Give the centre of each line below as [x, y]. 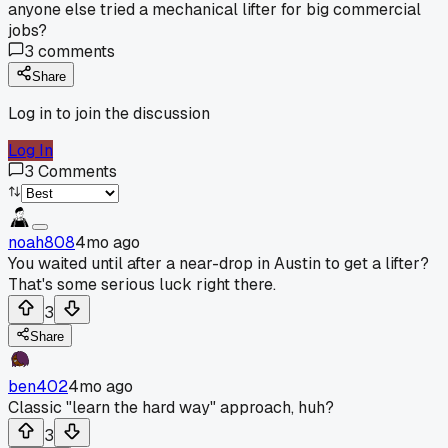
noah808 [41, 242]
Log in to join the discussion [109, 113]
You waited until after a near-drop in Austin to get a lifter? [218, 263]
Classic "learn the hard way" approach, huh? [171, 407]
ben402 [38, 386]
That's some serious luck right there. [142, 284]
